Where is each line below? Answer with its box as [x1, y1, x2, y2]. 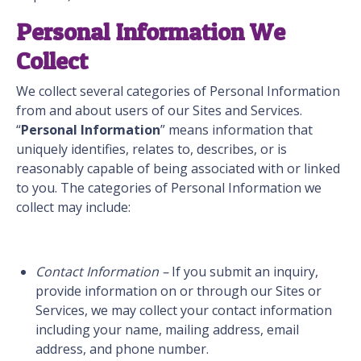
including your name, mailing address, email [35, 321, 299, 339]
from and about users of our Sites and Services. [16, 102, 302, 120]
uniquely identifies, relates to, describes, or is [16, 140, 287, 159]
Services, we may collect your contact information [35, 301, 332, 320]
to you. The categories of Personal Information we [16, 179, 322, 197]
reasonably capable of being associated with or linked [16, 160, 340, 178]
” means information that [160, 121, 313, 139]
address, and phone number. [35, 340, 209, 359]
